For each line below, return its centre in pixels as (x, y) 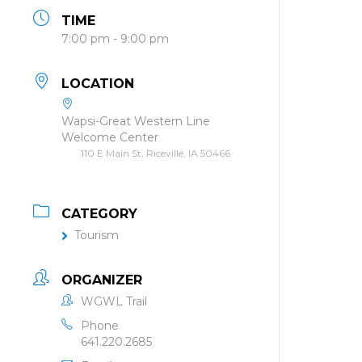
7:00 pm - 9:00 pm (115, 39)
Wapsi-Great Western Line (136, 121)
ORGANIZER (102, 280)
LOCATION (98, 84)
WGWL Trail (114, 301)
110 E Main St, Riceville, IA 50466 (156, 153)
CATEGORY (99, 214)
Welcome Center (110, 137)
